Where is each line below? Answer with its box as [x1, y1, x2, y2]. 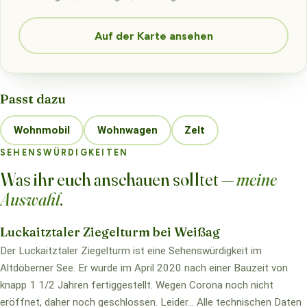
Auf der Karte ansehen [94, 29, 213, 42]
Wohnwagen [97, 123, 158, 136]
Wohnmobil [13, 123, 70, 136]
